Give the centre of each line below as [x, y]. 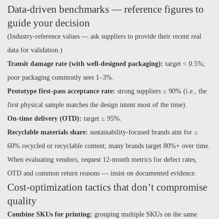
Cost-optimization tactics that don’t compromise [107, 187]
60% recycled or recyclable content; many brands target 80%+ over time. [109, 146]
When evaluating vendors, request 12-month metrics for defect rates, [102, 160]
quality [22, 201]
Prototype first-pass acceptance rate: [61, 91]
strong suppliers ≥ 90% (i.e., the [161, 91]
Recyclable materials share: [48, 132]
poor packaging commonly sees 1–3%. [61, 77]
